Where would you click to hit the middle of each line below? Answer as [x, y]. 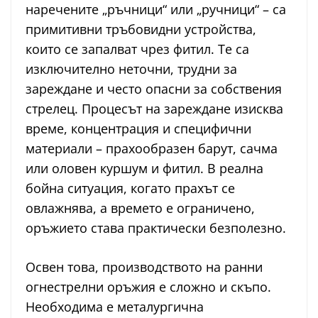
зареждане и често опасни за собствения [154, 89]
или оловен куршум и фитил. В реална [144, 169]
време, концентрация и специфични [138, 129]
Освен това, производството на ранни [144, 267]
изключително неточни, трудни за [131, 69]
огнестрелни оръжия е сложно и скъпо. [148, 287]
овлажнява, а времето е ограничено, [140, 208]
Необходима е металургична [115, 307]
